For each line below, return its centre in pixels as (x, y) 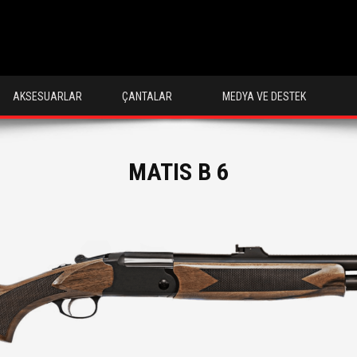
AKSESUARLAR (47, 96)
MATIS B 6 (178, 172)
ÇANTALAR (147, 96)
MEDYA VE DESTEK (264, 96)
